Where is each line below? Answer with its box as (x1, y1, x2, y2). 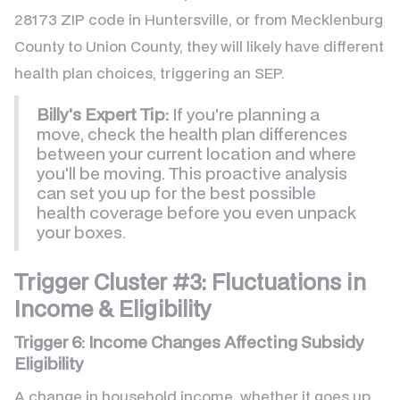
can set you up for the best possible (37, 181, 316, 204)
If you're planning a (169, 103, 320, 126)
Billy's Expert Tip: (37, 103, 169, 126)
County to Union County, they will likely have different (14, 36, 384, 57)
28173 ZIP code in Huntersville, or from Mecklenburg (14, 9, 383, 30)
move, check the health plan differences (37, 122, 347, 146)
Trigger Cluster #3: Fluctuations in (14, 267, 366, 297)
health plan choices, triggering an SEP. (14, 62, 285, 84)
